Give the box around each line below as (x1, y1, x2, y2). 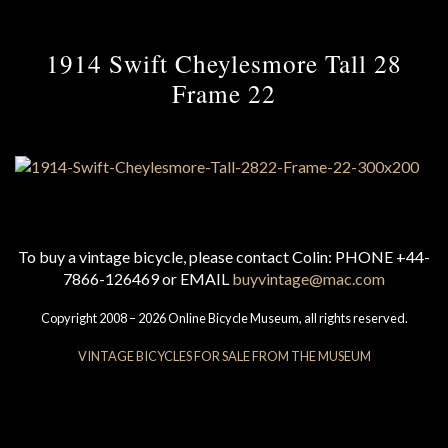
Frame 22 (171, 76, 277, 111)
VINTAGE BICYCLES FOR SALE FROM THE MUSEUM (77, 348, 371, 365)
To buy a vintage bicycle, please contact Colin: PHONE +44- (18, 247, 430, 267)
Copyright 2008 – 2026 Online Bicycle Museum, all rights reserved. (40, 310, 408, 327)
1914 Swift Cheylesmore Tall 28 (45, 46, 403, 81)
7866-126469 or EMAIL (63, 269, 232, 289)
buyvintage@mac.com (232, 269, 385, 289)
